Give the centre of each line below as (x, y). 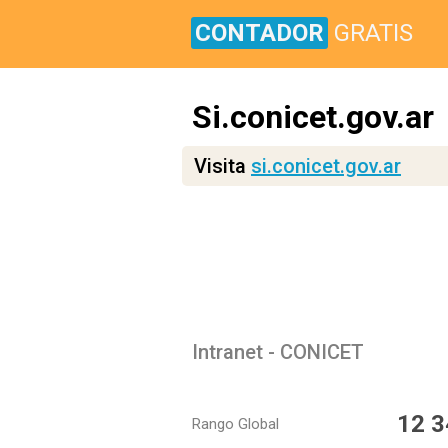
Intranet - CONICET (278, 352)
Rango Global (235, 424)
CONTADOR (259, 33)
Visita (222, 166)
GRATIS (373, 33)
